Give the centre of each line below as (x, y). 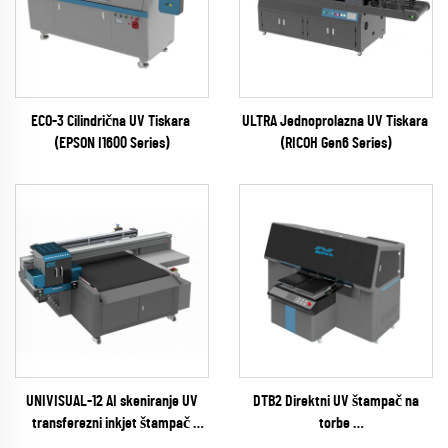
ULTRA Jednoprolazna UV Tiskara (336, 121)
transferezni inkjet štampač (112, 423)
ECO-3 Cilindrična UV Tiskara (112, 121)
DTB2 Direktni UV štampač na (336, 401)
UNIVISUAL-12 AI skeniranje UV (112, 401)
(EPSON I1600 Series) (112, 143)
